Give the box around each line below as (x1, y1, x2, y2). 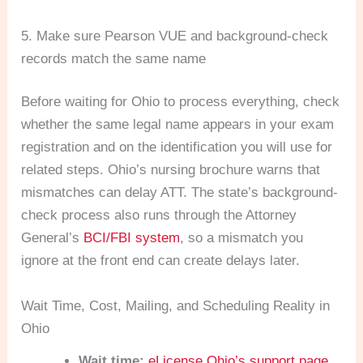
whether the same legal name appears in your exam (21, 117, 335, 133)
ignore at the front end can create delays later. (21, 253, 301, 269)
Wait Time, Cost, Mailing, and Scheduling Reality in (21, 297, 331, 314)
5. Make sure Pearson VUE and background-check (21, 28, 329, 44)
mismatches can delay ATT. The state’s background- (21, 185, 339, 201)
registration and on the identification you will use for (21, 139, 333, 156)
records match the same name (21, 50, 207, 66)
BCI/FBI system (83, 230, 181, 246)
